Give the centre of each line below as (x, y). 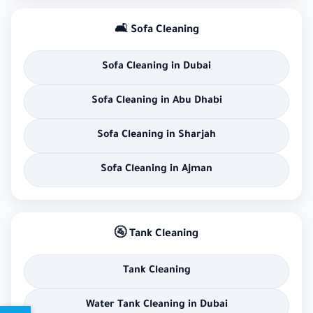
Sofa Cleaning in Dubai (156, 67)
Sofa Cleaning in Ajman (156, 170)
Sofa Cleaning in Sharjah (156, 136)
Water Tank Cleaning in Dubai (156, 306)
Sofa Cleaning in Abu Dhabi (156, 102)
